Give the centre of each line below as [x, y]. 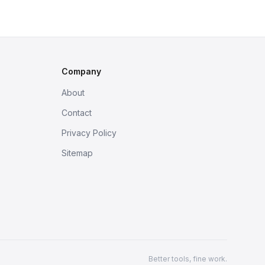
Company [81, 71]
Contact [77, 113]
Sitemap [77, 153]
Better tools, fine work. [188, 259]
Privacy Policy [89, 133]
